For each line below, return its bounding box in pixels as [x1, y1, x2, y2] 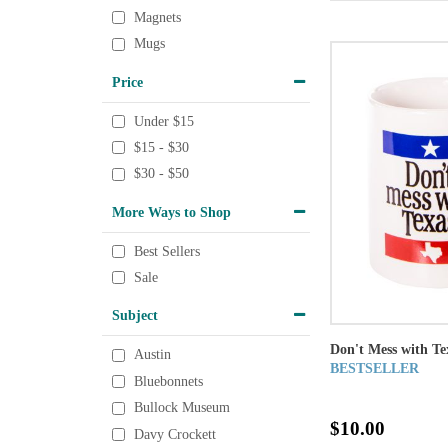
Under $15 [134, 113, 194, 129]
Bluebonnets [134, 374, 203, 390]
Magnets [134, 10, 181, 26]
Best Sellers [134, 244, 200, 259]
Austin [134, 347, 171, 363]
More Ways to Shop [112, 203, 231, 220]
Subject [112, 307, 158, 324]
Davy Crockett [134, 426, 216, 442]
